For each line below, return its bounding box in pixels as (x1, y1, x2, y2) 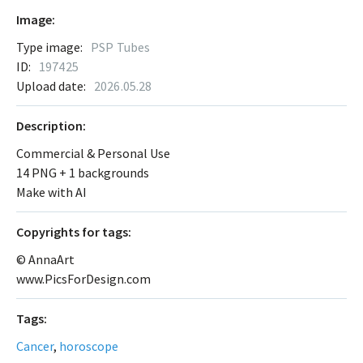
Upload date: (16, 77, 86, 94)
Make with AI (16, 183, 87, 200)
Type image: (16, 38, 83, 55)
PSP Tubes (91, 38, 151, 55)
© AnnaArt (16, 250, 75, 267)
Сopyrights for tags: (16, 223, 131, 240)
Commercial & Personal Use (16, 144, 170, 161)
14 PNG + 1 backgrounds (16, 164, 149, 181)
